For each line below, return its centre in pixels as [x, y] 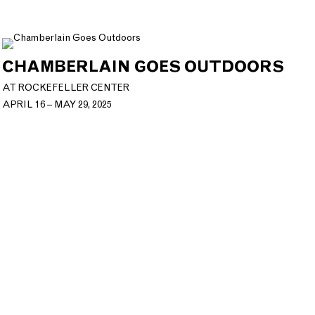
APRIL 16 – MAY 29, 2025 [57, 105]
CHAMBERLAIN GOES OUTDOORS [143, 67]
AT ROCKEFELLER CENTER [65, 88]
